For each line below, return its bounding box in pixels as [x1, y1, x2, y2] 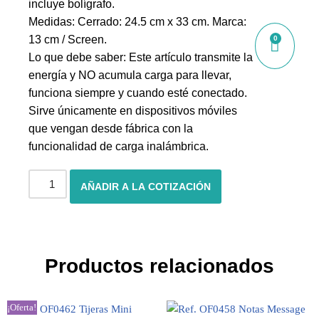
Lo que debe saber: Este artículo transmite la [28, 51, 253, 63]
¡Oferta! [7, 303, 37, 313]
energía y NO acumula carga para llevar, [28, 69, 231, 81]
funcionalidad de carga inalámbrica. [28, 140, 209, 152]
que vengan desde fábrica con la [28, 122, 193, 135]
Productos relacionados [45, 255, 274, 277]
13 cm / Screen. [28, 33, 107, 46]
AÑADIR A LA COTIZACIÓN [80, 181, 211, 192]
